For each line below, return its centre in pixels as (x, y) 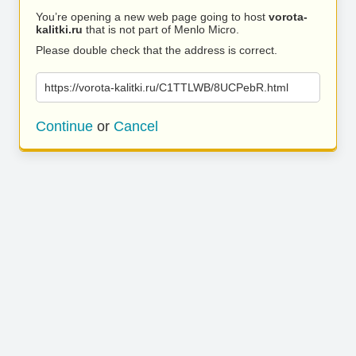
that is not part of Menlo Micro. (161, 29)
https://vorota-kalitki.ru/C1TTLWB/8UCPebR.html (166, 87)
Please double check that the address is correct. (157, 50)
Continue (64, 126)
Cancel (136, 126)
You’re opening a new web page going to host (152, 17)
